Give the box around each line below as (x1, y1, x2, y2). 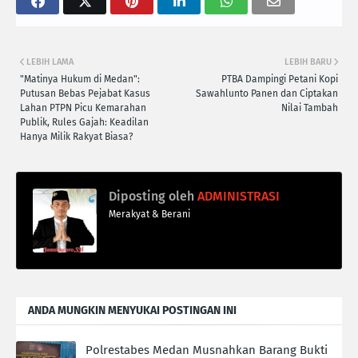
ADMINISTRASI (194, 188, 280, 204)
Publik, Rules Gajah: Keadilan (20, 116, 149, 128)
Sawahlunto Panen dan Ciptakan (196, 87, 338, 99)
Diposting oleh (109, 188, 194, 204)
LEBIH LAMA (26, 56, 74, 67)
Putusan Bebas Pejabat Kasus (20, 87, 150, 99)
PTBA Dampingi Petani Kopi (221, 73, 338, 85)
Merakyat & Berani (109, 208, 190, 220)
